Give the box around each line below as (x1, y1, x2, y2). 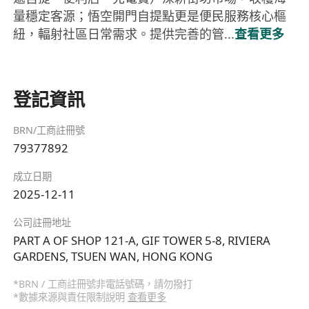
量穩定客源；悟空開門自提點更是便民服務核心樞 (13, 8, 287, 25)
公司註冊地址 (13, 216, 72, 230)
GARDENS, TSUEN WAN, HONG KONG (13, 248, 213, 264)
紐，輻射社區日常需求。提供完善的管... (13, 26, 235, 43)
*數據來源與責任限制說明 (13, 290, 128, 304)
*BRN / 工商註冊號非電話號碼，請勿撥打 (13, 277, 193, 291)
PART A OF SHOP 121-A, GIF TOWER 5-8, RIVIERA (13, 232, 271, 248)
